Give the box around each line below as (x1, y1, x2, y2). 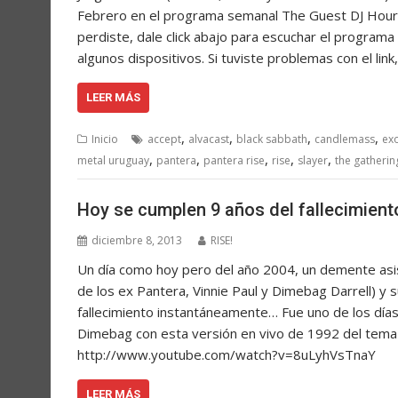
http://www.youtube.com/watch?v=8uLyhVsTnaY (77, 345, 390, 363)
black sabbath (236, 131, 307, 147)
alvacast (188, 131, 229, 147)
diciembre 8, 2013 (92, 232, 182, 248)
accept (147, 131, 181, 147)
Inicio (92, 131, 118, 147)
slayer (298, 153, 328, 169)
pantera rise (203, 153, 265, 169)
